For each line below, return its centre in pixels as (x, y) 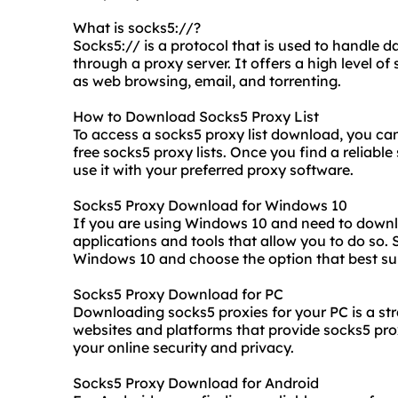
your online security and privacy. (183, 348)
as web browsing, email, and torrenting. (207, 81)
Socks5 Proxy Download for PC (178, 295)
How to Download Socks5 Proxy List (196, 117)
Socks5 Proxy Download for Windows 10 (210, 206)
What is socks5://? (137, 28)
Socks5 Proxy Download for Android (196, 383)
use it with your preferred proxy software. (213, 170)
